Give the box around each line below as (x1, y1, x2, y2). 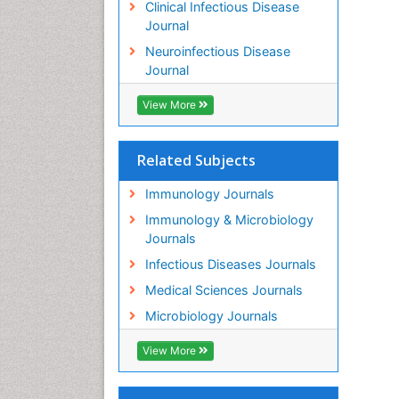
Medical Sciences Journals (144, 282, 303, 298)
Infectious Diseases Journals (144, 256, 316, 273)
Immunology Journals (144, 186, 274, 202)
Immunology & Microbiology (144, 212, 313, 228)
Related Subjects (137, 151, 256, 171)
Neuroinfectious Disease (144, 44, 290, 60)
